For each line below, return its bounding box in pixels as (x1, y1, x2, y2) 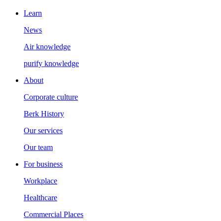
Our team (24, 143, 53, 151)
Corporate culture (24, 92, 78, 101)
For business (24, 159, 63, 168)
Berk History (24, 109, 64, 118)
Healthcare (24, 193, 57, 202)
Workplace (24, 176, 57, 185)
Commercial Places (24, 210, 83, 219)
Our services (24, 126, 63, 135)
